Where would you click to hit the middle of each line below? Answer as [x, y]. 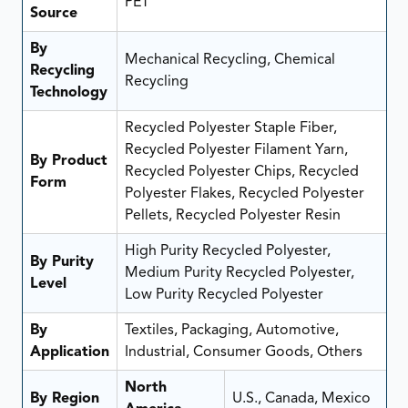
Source [53, 13]
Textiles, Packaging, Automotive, [231, 330]
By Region [64, 398]
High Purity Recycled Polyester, [227, 251]
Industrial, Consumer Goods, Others [243, 352]
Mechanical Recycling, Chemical [229, 60]
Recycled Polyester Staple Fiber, [230, 128]
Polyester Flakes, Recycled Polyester [244, 194]
